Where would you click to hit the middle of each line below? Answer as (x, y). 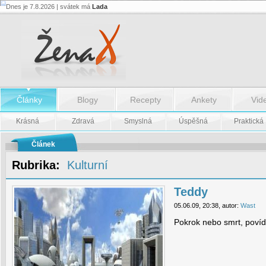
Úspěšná (193, 121)
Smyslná (138, 121)
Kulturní (88, 165)
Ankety (204, 100)
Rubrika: (38, 165)
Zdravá (83, 121)
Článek (43, 144)
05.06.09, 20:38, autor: (207, 205)
